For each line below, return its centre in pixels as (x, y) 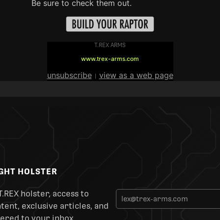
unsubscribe (69, 75)
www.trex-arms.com (110, 59)
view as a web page (136, 75)
